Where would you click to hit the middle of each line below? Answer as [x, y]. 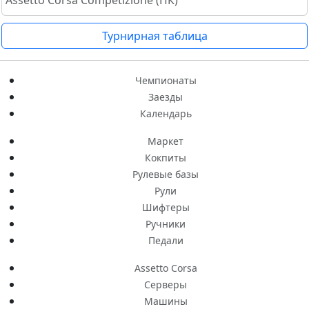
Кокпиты [166, 158]
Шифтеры [166, 208]
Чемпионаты [166, 81]
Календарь [166, 114]
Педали [166, 241]
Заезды [166, 97]
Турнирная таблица [154, 36]
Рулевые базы [166, 175]
